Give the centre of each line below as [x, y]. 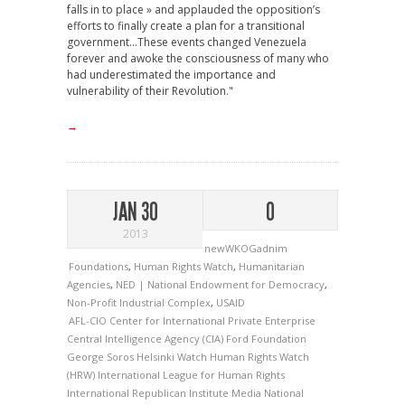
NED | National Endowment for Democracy [220, 284]
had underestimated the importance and [171, 75]
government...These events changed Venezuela [187, 42]
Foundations [99, 266]
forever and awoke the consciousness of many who [198, 58]
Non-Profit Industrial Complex [139, 302]
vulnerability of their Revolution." [150, 91]
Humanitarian [272, 266]
